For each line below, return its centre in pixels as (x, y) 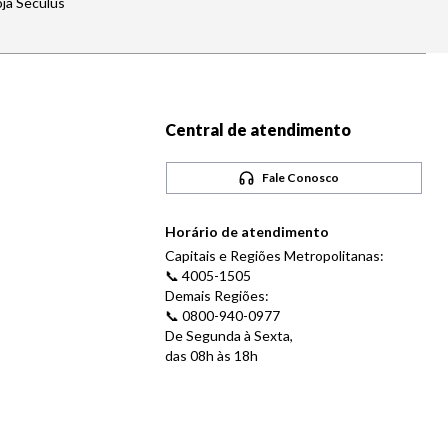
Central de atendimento (258, 129)
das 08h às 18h (212, 355)
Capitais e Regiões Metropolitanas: (275, 255)
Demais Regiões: (217, 295)
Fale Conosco (301, 177)
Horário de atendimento (247, 231)
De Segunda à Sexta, (229, 335)
